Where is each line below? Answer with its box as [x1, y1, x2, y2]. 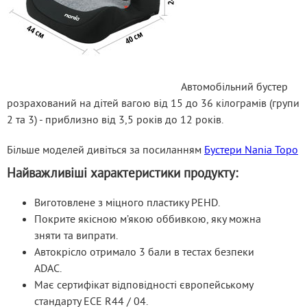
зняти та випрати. [34, 228, 118, 242]
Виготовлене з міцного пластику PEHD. [34, 195, 220, 209]
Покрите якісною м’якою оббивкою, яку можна [34, 211, 261, 225]
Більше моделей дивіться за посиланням [7, 143, 204, 156]
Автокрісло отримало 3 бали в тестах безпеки [34, 244, 254, 258]
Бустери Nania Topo [204, 143, 298, 156]
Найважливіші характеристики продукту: [7, 164, 238, 181]
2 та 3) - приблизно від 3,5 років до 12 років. [7, 112, 226, 126]
